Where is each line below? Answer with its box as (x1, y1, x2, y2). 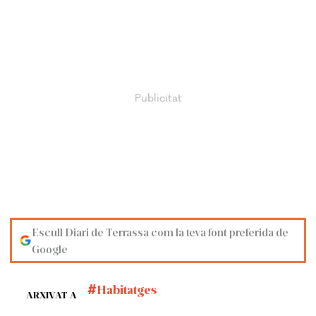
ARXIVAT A (26, 288, 78, 301)
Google (32, 242, 68, 256)
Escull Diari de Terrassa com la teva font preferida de (32, 225, 289, 239)
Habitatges (97, 281, 157, 298)
